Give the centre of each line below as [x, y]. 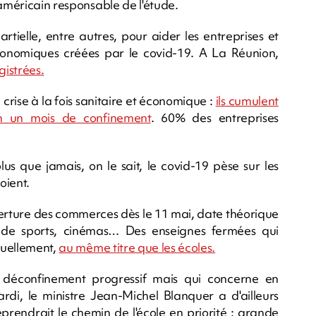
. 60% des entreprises [215, 117]
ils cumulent [247, 100]
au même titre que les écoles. [137, 247]
